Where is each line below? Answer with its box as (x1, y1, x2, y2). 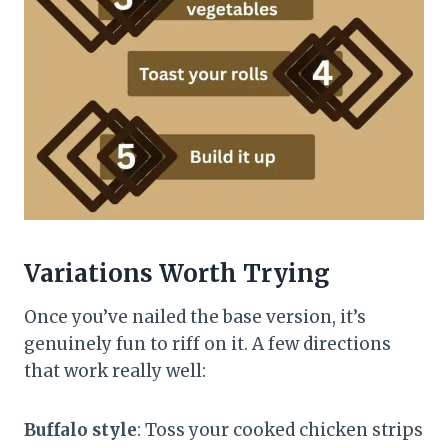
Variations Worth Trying (24, 258, 330, 290)
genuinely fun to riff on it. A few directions (24, 333, 391, 356)
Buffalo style (24, 419, 137, 442)
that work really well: (24, 360, 206, 383)
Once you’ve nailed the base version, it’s (24, 306, 366, 329)
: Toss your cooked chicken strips (137, 419, 423, 442)
